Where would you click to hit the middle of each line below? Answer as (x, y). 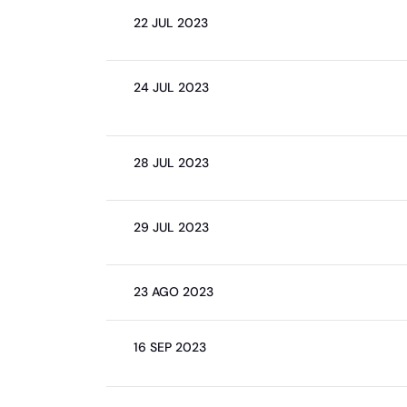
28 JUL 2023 (171, 163)
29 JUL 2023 (171, 227)
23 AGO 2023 (174, 292)
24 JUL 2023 (171, 87)
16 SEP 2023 (170, 347)
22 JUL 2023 (171, 23)
